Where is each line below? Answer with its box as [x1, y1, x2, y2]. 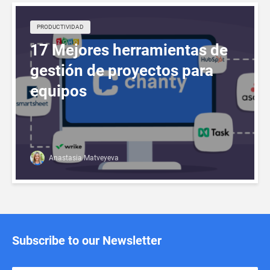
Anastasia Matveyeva [47, 153, 119, 162]
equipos [30, 81, 87, 100]
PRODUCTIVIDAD [37, 23, 84, 30]
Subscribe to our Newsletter [12, 233, 162, 248]
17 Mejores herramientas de [30, 40, 228, 59]
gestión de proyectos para [30, 61, 213, 80]
